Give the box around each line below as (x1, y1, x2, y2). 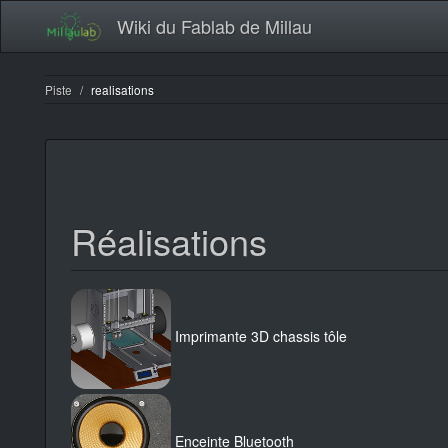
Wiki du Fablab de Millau (116, 13, 312, 39)
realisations (91, 81, 154, 98)
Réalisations (71, 214, 267, 266)
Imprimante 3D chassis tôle (175, 326, 347, 347)
